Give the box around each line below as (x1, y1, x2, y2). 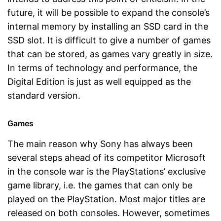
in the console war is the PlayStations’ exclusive (7, 166, 206, 177)
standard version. (7, 90, 80, 101)
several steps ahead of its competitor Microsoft (7, 152, 206, 163)
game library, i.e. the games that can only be (7, 180, 192, 190)
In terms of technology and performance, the (7, 62, 197, 73)
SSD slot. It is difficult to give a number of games (7, 35, 211, 45)
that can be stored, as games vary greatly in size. (7, 48, 213, 59)
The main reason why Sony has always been (7, 138, 193, 149)
